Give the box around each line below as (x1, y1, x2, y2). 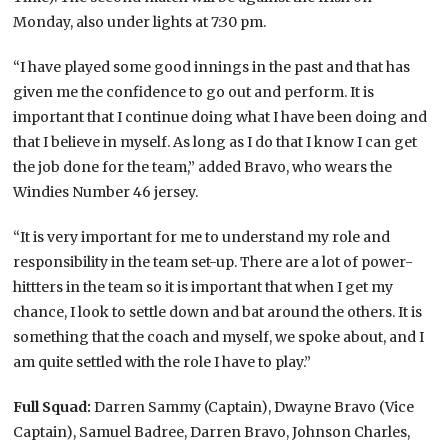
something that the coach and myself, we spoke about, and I (13, 327, 425, 346)
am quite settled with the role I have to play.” (13, 352, 312, 371)
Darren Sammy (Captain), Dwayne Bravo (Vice (91, 397, 415, 416)
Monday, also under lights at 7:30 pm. (13, 12, 267, 31)
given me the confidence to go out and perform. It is (13, 82, 375, 101)
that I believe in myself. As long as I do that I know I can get (13, 132, 418, 151)
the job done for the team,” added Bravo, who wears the (13, 157, 393, 176)
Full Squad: (13, 397, 92, 416)
